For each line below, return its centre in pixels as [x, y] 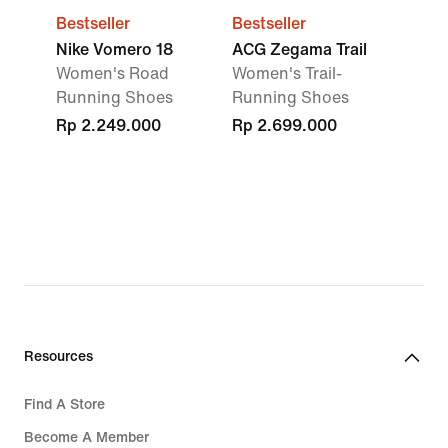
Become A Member [86, 437]
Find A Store [64, 404]
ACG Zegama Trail [299, 49]
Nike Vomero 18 [114, 49]
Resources [58, 356]
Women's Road [112, 73]
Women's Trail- [287, 73]
